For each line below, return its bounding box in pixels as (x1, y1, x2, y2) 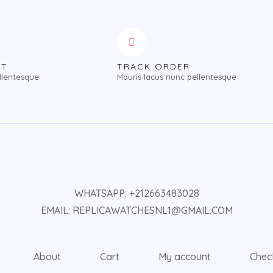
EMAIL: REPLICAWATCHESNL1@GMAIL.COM (40, 204, 233, 217)
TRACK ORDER (117, 61, 190, 73)
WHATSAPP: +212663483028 (74, 187, 199, 200)
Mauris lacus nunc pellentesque (117, 72, 236, 82)
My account (158, 250, 211, 263)
